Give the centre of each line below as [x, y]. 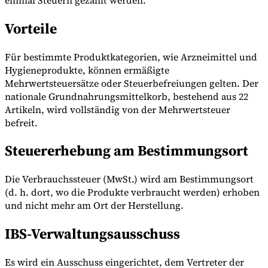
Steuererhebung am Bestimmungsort [127, 151]
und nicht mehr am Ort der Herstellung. [94, 205]
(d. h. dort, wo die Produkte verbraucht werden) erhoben [132, 192]
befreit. [21, 122]
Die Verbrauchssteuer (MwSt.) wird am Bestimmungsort [129, 179]
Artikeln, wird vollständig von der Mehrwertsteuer [118, 109]
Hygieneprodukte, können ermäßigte [87, 70]
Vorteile [31, 28]
